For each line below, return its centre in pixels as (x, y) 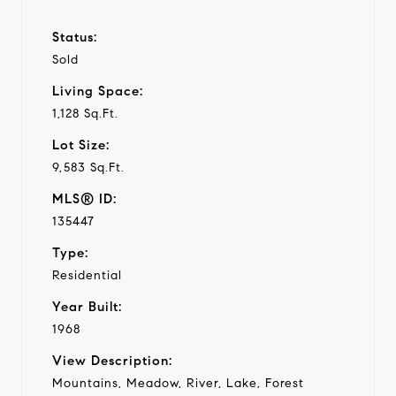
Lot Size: (81, 145)
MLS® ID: (84, 198)
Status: (75, 37)
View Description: (112, 360)
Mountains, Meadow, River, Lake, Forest (178, 383)
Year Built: (87, 306)
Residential (87, 275)
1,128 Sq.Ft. (85, 113)
